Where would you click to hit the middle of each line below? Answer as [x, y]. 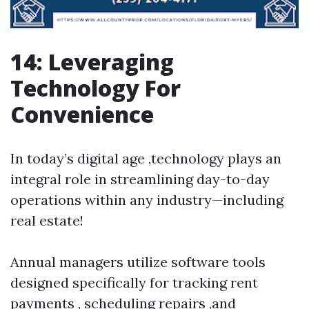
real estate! [47, 220]
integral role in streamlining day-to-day [140, 179]
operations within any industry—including [147, 200]
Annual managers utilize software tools [138, 262]
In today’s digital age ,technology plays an [146, 158]
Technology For [96, 88]
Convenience [82, 114]
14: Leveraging [92, 62]
